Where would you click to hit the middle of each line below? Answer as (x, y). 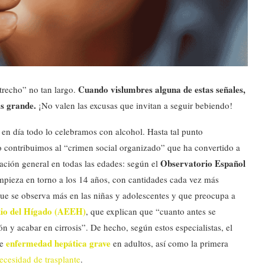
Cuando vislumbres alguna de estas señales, (162, 89)
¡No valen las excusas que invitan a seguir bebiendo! (136, 105)
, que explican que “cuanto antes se (151, 211)
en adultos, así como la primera (169, 243)
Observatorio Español (203, 163)
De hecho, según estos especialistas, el (161, 227)
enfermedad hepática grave (58, 243)
